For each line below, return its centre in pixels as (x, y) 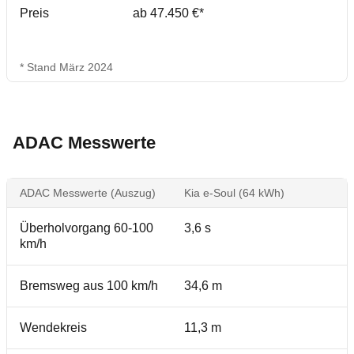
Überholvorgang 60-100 (87, 228)
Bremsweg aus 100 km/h (89, 286)
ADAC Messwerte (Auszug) (88, 193)
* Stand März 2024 (66, 68)
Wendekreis (53, 328)
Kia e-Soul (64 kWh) (234, 193)
